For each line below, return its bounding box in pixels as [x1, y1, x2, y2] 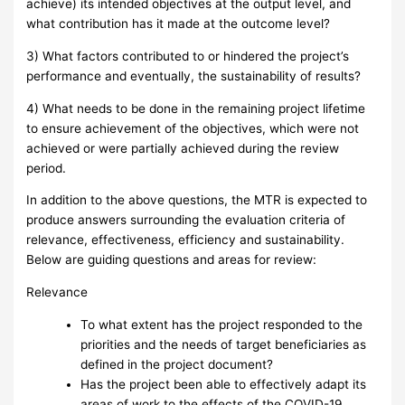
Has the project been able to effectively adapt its [80, 376, 367, 391]
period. [26, 160, 67, 175]
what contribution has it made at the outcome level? [26, 16, 331, 32]
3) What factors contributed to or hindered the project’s [26, 48, 350, 63]
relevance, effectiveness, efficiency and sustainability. [26, 232, 345, 248]
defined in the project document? [80, 356, 274, 372]
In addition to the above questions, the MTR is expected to [26, 193, 368, 208]
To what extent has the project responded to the [80, 316, 363, 332]
